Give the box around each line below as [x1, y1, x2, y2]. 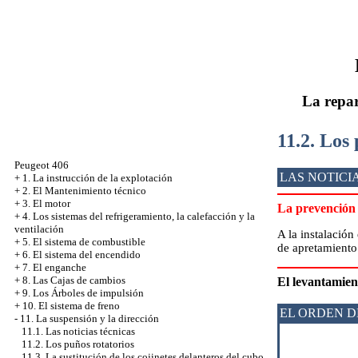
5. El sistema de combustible [22, 236, 145, 248]
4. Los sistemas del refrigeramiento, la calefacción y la [22, 210, 255, 222]
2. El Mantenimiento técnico [22, 185, 146, 197]
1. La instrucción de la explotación [22, 172, 173, 184]
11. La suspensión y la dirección [20, 312, 159, 324]
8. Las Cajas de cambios [22, 274, 125, 286]
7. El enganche [22, 261, 86, 273]
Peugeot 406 [14, 159, 69, 171]
